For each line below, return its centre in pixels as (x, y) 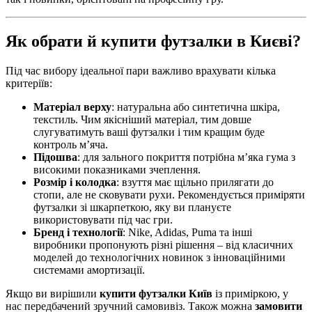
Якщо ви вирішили (53, 294)
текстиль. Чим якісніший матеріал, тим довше (142, 120)
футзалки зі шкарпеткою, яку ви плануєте (132, 208)
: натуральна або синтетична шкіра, (196, 107)
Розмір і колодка (75, 182)
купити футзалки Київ (156, 294)
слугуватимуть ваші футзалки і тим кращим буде (149, 132)
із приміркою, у (250, 294)
